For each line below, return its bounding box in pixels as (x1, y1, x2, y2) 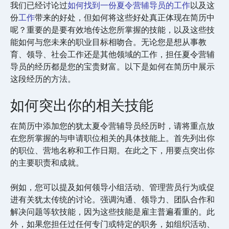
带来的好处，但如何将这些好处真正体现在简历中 (35, 11, 215, 24)
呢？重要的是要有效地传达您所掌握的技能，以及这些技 (10, 24, 215, 36)
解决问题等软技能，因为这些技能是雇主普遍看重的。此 (10, 205, 215, 218)
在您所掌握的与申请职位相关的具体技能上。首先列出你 (10, 132, 215, 144)
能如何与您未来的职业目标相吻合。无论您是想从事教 (10, 36, 207, 48)
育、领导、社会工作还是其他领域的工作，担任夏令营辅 (10, 48, 215, 60)
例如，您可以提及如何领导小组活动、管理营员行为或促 (10, 181, 215, 193)
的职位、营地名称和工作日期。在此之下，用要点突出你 (10, 144, 215, 156)
